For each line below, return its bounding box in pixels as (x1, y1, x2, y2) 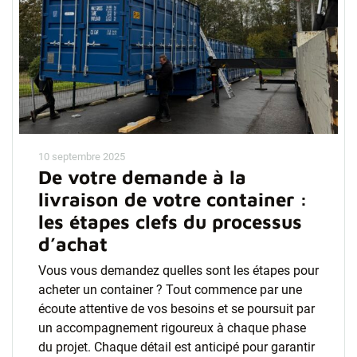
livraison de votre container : (38, 188, 308, 210)
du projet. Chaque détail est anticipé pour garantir (38, 339, 315, 355)
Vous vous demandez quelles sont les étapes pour (38, 263, 319, 278)
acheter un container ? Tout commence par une (38, 282, 302, 297)
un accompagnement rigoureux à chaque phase (38, 320, 306, 335)
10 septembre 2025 (38, 151, 125, 163)
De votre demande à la (38, 166, 246, 188)
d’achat (38, 233, 108, 255)
